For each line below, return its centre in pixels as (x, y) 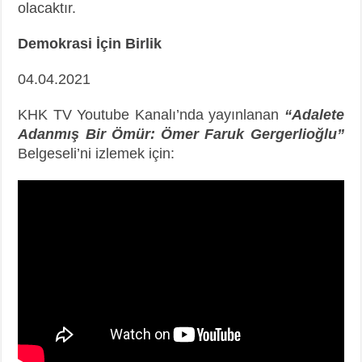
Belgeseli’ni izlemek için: (97, 153)
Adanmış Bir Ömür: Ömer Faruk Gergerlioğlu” (181, 134)
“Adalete (314, 114)
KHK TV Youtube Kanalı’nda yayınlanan (151, 114)
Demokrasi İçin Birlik (90, 43)
